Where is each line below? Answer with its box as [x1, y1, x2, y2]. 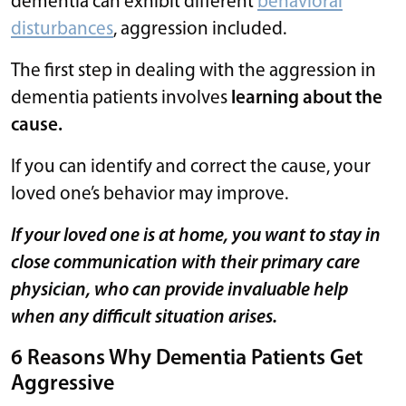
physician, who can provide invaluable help [11, 280, 348, 300]
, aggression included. [113, 19, 286, 39]
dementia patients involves [11, 88, 231, 108]
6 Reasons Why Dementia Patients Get [11, 347, 362, 370]
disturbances [11, 19, 113, 39]
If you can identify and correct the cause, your [11, 157, 371, 177]
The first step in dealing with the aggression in [11, 61, 376, 81]
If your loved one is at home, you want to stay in [11, 226, 381, 246]
